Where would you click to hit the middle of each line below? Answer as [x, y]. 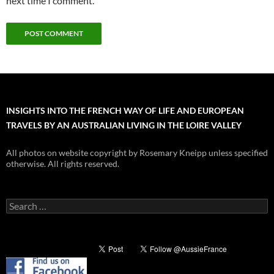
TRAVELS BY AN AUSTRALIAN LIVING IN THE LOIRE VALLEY [124, 125]
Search [18, 203]
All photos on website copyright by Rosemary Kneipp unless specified [137, 152]
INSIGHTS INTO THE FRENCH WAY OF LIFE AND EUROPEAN [125, 110]
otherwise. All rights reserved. [63, 163]
